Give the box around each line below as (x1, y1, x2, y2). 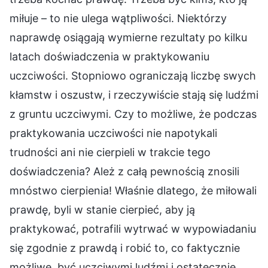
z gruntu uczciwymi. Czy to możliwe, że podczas (10, 107, 257, 120)
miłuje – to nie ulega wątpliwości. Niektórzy (10, 11, 227, 25)
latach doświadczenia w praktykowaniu (10, 50, 209, 63)
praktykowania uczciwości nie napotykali (10, 126, 217, 139)
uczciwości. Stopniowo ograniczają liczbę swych (10, 69, 256, 82)
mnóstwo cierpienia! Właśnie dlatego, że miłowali (10, 184, 257, 197)
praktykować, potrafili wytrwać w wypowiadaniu (10, 222, 256, 235)
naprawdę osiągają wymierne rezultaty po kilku (10, 31, 247, 44)
